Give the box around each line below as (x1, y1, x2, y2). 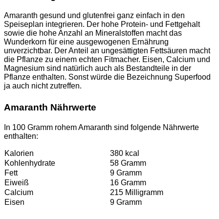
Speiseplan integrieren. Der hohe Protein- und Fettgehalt (4, 20, 200, 29)
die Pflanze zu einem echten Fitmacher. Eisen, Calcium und (4, 55, 210, 64)
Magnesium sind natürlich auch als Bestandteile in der (4, 64, 191, 73)
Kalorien (4, 149, 34, 158)
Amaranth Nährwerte (4, 102, 96, 113)
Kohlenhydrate (4, 159, 55, 168)
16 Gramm (110, 178, 146, 187)
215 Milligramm (110, 188, 163, 197)
